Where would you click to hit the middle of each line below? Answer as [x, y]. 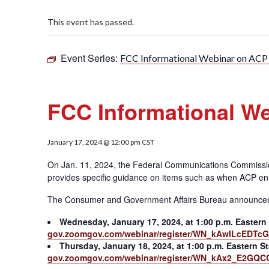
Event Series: [91, 58]
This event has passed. [91, 22]
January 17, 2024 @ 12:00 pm [94, 142]
